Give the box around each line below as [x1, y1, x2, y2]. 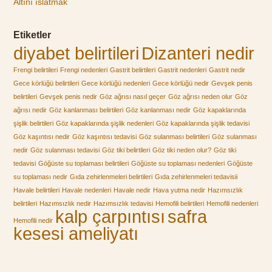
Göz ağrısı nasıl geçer [100, 93, 166, 101]
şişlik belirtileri [13, 120, 54, 127]
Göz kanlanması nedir [126, 106, 191, 114]
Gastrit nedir [209, 66, 246, 74]
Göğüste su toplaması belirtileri [38, 160, 129, 168]
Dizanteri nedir [141, 43, 255, 64]
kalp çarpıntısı [55, 206, 166, 227]
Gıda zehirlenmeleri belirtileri [70, 173, 153, 181]
